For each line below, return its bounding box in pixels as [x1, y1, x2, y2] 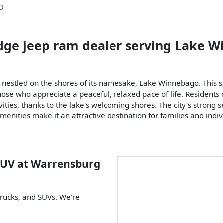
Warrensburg [31, 156, 100, 171]
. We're [55, 191, 80, 202]
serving [125, 36, 175, 54]
